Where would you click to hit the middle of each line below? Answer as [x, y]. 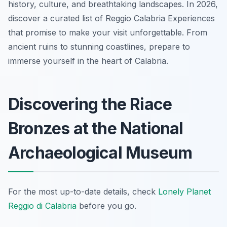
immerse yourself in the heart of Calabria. [88, 61]
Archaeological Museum [100, 153]
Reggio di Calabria [42, 206]
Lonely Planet [184, 192]
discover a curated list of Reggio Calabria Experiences [111, 18]
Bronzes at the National [96, 129]
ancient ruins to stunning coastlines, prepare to [99, 47]
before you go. [106, 206]
